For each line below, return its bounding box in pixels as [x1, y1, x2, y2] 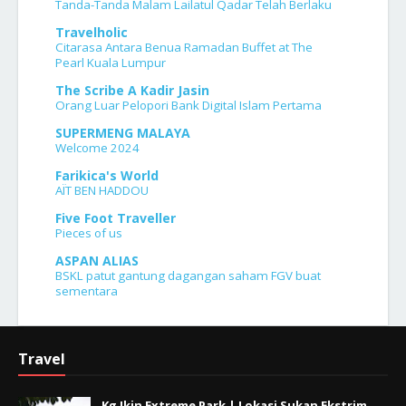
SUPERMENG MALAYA [55, 124, 190, 142]
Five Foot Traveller [55, 209, 176, 227]
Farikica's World [55, 167, 159, 185]
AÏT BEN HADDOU [55, 182, 149, 199]
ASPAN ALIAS [55, 252, 139, 270]
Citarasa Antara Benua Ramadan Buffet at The [55, 39, 313, 56]
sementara [55, 283, 118, 300]
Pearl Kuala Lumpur [55, 54, 166, 72]
